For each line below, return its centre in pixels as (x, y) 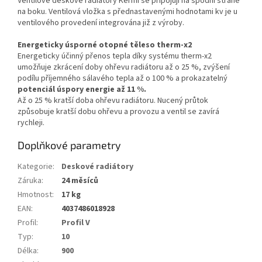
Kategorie (35, 167)
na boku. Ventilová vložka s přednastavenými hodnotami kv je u (127, 12)
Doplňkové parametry (69, 145)
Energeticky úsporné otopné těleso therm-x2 (105, 45)
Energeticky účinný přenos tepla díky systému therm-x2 (115, 56)
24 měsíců (80, 181)
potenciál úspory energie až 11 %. (82, 90)
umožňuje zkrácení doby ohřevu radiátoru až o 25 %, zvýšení (124, 68)
